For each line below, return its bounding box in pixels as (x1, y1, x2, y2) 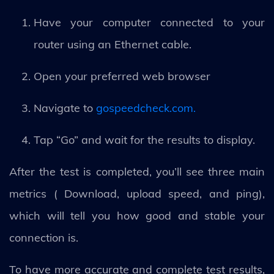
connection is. (9, 230, 81, 245)
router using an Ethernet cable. (34, 37, 191, 51)
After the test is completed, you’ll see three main (9, 164, 265, 179)
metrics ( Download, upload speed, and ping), (9, 186, 265, 201)
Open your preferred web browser (34, 68, 210, 83)
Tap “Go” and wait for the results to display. (34, 132, 255, 147)
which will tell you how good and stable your (9, 208, 265, 223)
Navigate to (34, 100, 93, 115)
